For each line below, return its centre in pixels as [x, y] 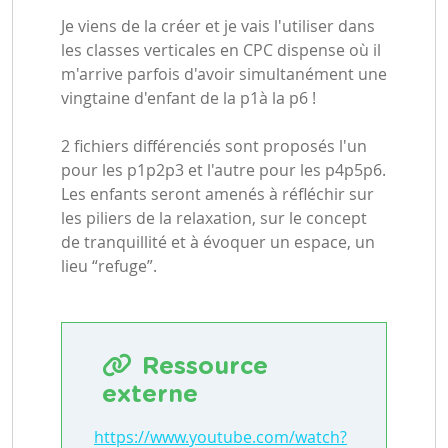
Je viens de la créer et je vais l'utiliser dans [218, 25]
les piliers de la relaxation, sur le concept [214, 217]
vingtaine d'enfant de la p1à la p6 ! [188, 97]
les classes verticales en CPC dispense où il [221, 49]
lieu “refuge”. [109, 265]
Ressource [205, 366]
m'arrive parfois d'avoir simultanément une [224, 73]
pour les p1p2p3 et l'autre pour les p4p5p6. [223, 169]
